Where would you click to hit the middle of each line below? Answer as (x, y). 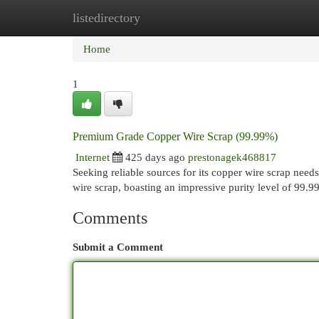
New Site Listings (181, 17)
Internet (93, 157)
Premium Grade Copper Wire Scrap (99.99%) (175, 136)
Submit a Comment (118, 247)
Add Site (261, 17)
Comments (110, 218)
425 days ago (155, 157)
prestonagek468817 (232, 157)
